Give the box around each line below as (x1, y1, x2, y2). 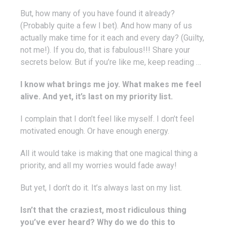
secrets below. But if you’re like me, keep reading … (20, 57, 201, 67)
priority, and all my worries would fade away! (20, 161, 177, 170)
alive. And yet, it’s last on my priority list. (20, 92, 173, 101)
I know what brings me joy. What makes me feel (20, 80, 201, 89)
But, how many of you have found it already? (20, 9, 175, 18)
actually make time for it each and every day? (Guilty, (20, 33, 204, 43)
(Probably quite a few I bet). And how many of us (20, 21, 192, 30)
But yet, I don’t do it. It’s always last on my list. (20, 183, 182, 193)
